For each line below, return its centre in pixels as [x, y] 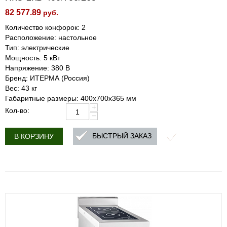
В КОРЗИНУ [34, 136]
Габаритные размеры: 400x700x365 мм [71, 98]
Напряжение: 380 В [37, 68]
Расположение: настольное [51, 37]
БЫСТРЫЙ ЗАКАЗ [122, 136]
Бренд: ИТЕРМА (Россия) [47, 78]
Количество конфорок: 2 [45, 27]
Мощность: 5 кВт [33, 58]
